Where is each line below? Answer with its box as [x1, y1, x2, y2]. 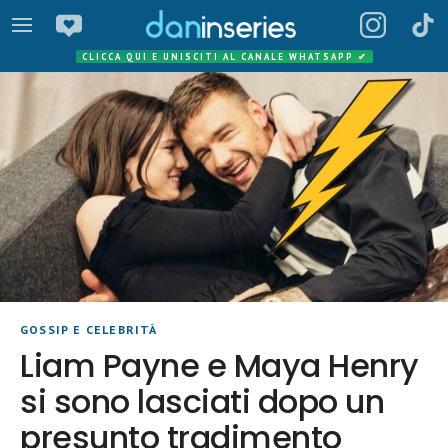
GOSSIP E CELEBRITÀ [20, 322, 158, 338]
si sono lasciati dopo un [20, 379, 385, 425]
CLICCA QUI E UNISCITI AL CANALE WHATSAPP [81, 51, 358, 62]
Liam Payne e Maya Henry [20, 343, 419, 389]
